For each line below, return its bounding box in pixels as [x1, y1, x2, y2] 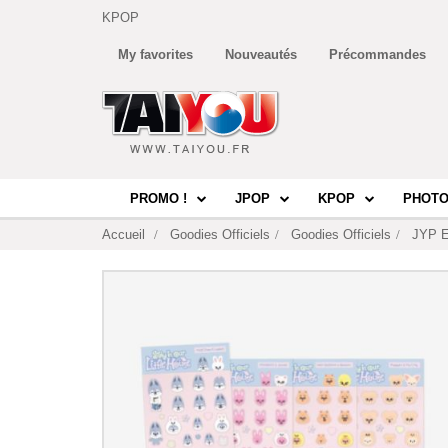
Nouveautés [225, 47, 297, 62]
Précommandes [329, 47, 426, 62]
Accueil [102, 227, 145, 242]
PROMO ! [130, 191, 187, 207]
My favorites [118, 47, 193, 62]
